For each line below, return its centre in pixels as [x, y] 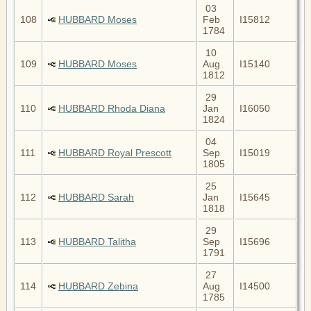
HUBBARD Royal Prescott [115, 152]
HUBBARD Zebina [98, 286]
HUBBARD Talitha [97, 241]
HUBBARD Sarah [96, 197]
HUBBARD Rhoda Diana [112, 108]
